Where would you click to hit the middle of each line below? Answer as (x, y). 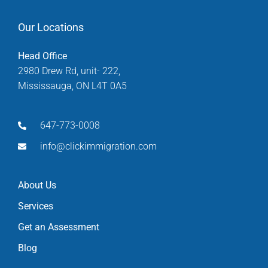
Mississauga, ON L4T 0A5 (72, 86)
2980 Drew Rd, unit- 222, (69, 71)
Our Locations (51, 28)
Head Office (42, 56)
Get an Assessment (59, 227)
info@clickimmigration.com (98, 147)
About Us (37, 185)
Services (36, 206)
